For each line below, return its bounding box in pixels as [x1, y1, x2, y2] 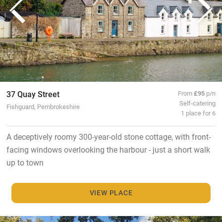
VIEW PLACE [89, 188, 133, 198]
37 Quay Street [6, 89, 59, 100]
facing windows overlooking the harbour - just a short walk [6, 144, 210, 155]
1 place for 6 [181, 109, 216, 117]
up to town [6, 157, 44, 168]
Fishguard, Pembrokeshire [6, 102, 80, 111]
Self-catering [179, 99, 216, 108]
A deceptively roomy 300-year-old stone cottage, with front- [6, 131, 211, 142]
